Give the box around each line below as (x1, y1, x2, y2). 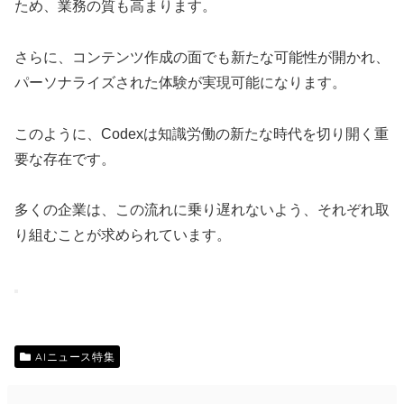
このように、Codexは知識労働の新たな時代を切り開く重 (14, 125, 389, 142)
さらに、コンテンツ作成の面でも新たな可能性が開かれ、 (14, 49, 390, 65)
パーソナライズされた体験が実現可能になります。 (14, 74, 346, 90)
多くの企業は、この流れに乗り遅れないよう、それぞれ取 (14, 202, 390, 218)
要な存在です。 (14, 151, 115, 167)
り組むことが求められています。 (14, 227, 231, 243)
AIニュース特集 (35, 350, 115, 364)
